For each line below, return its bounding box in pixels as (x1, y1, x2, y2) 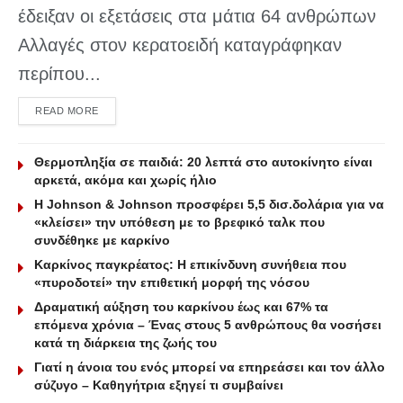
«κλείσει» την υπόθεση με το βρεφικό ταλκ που (34, 214, 325, 229)
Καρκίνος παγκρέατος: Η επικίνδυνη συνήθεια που (34, 256, 346, 272)
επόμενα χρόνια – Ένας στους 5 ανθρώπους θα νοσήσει (34, 317, 381, 332)
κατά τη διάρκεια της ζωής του (34, 335, 217, 350)
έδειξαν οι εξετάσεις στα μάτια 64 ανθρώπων (18, 5, 376, 26)
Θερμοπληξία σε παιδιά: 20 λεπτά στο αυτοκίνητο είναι (34, 154, 372, 169)
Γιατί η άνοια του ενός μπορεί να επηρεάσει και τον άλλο (34, 359, 385, 374)
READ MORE (35, 104, 99, 116)
